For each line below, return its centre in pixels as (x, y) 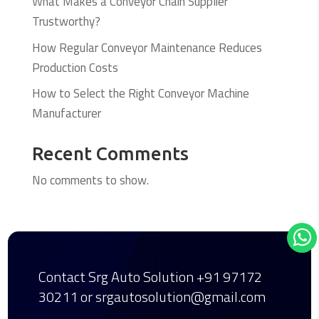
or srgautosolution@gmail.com (173, 297)
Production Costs (75, 67)
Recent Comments (110, 154)
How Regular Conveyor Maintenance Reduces (147, 47)
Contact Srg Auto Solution (117, 277)
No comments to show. (90, 181)
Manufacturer (66, 114)
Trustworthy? (66, 22)
